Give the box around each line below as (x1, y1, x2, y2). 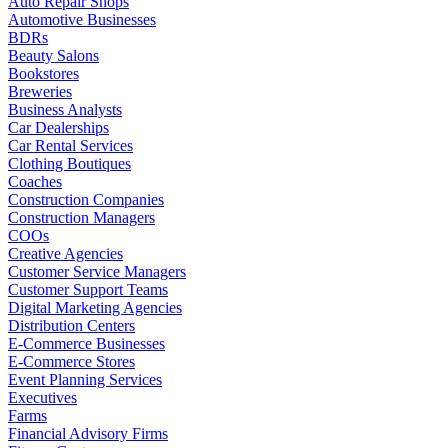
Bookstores (8, 64, 79, 82)
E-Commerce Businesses (8, 334, 165, 352)
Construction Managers (8, 208, 155, 226)
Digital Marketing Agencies (8, 298, 182, 316)
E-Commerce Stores (8, 352, 135, 370)
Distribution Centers (8, 316, 135, 334)
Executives (8, 388, 77, 406)
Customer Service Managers (8, 262, 186, 280)
